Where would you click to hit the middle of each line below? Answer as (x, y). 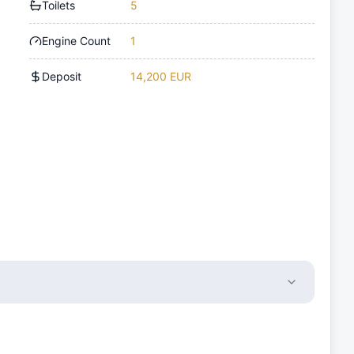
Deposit (62, 76)
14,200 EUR (161, 76)
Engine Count (77, 40)
